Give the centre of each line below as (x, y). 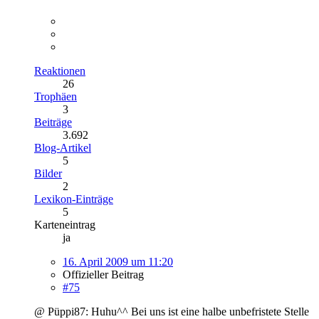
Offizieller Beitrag (103, 274)
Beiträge (53, 122)
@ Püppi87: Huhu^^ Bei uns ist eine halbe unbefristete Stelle (172, 311)
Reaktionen (60, 70)
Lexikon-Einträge (74, 199)
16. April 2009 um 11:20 (118, 261)
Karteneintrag (65, 224)
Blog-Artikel (63, 147)
